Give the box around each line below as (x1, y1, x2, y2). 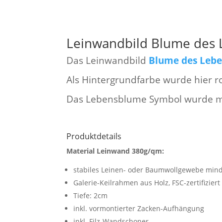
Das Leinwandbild (66, 54, 149, 66)
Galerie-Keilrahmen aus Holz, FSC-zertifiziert (73, 177, 221, 187)
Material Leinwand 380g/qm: (66, 146, 165, 156)
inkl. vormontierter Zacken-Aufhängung (73, 203, 205, 213)
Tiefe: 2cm (73, 190, 108, 200)
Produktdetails (66, 130, 122, 142)
